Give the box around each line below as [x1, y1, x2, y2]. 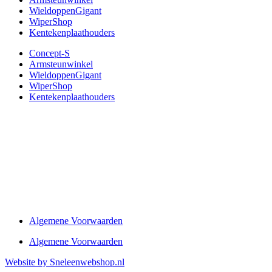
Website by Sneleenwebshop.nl [5, 257, 124, 267]
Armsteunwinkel [29, 59, 93, 69]
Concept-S [29, 48, 70, 58]
